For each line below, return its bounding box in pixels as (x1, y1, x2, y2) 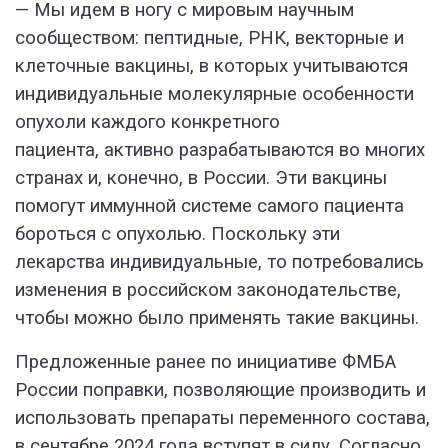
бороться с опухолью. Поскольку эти (15, 223, 340, 246)
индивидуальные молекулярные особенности (15, 83, 414, 106)
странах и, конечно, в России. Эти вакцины (15, 167, 387, 190)
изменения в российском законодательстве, (15, 279, 401, 302)
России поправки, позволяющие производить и (15, 379, 426, 402)
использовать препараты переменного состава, (15, 407, 430, 430)
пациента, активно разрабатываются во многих (15, 139, 425, 162)
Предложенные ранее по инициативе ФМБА (15, 351, 396, 374)
